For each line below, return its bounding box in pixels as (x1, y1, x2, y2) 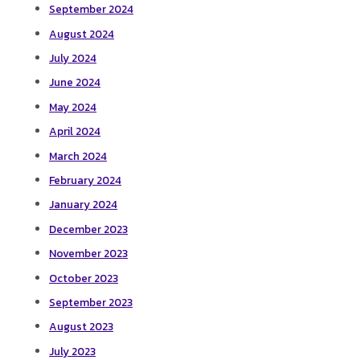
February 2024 (49, 171, 122, 188)
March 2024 (49, 147, 108, 164)
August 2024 (49, 25, 115, 42)
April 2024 (49, 123, 101, 140)
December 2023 (49, 220, 129, 237)
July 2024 (49, 49, 97, 66)
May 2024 (49, 98, 97, 115)
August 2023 (49, 318, 114, 335)
